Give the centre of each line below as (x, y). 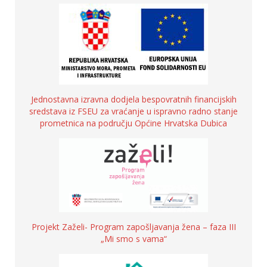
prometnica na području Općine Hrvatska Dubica (133, 123)
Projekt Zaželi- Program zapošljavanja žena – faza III (133, 226)
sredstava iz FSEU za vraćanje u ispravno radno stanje (133, 111)
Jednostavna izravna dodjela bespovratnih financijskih (133, 99)
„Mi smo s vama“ (133, 238)
